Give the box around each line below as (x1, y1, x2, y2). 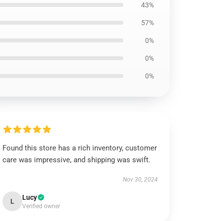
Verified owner (22, 203, 61, 210)
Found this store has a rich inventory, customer (2, 144, 157, 152)
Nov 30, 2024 (122, 176, 158, 183)
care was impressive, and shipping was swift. (2, 155, 151, 164)
